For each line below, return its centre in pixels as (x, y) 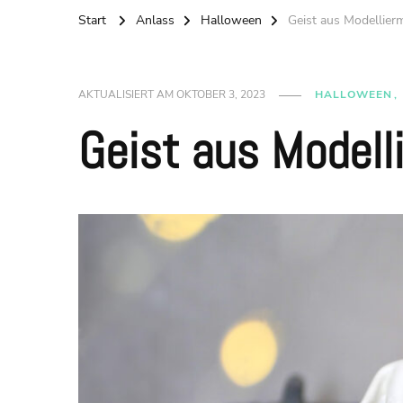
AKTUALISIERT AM (127, 95)
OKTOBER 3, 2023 (221, 95)
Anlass (155, 21)
